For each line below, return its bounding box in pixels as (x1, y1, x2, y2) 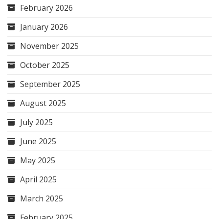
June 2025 (20, 136, 56, 147)
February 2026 (20, 2, 73, 13)
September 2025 (20, 79, 80, 89)
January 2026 (20, 22, 68, 32)
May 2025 (20, 155, 55, 166)
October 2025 (20, 60, 69, 70)
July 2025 (20, 117, 53, 128)
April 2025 (20, 174, 57, 185)
